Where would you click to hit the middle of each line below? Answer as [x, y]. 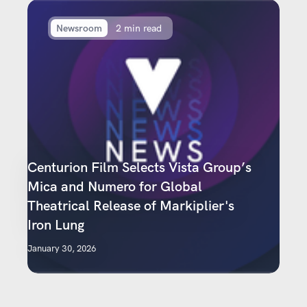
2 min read [139, 28]
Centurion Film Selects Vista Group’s [139, 167]
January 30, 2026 [62, 248]
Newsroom [79, 28]
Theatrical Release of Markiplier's [131, 206]
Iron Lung [56, 225]
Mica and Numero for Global [115, 186]
